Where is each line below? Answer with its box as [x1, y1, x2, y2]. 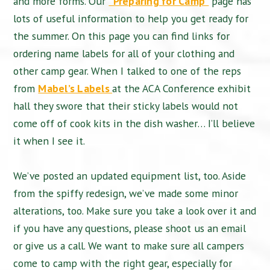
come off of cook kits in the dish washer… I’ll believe [13, 116, 256, 131]
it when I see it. [13, 134, 86, 148]
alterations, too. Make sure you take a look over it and [13, 204, 257, 218]
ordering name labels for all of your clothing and [13, 46, 235, 61]
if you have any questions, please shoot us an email [13, 221, 246, 236]
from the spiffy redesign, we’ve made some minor [13, 186, 239, 201]
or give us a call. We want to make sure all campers [13, 239, 245, 253]
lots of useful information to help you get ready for [13, 11, 249, 26]
